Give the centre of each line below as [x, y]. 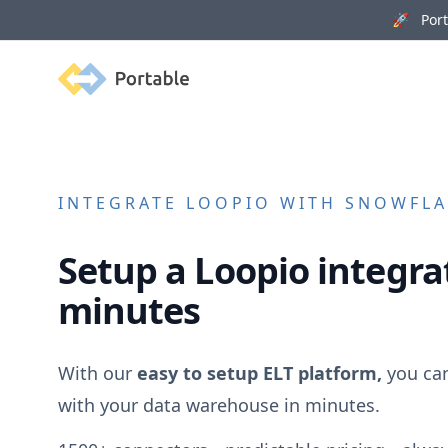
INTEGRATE [121, 202]
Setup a [126, 271]
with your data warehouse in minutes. [218, 404]
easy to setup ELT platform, [259, 372]
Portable [89, 73]
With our [97, 372]
